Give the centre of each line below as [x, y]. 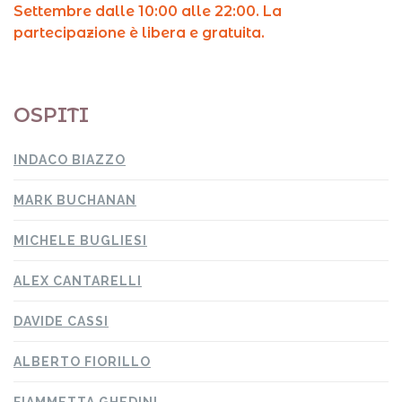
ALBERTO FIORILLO [82, 362]
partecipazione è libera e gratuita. [139, 33]
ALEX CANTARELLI [78, 281]
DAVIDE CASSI [61, 321]
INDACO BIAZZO [70, 160]
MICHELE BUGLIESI [80, 240]
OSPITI [51, 115]
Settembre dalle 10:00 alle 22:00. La [148, 11]
